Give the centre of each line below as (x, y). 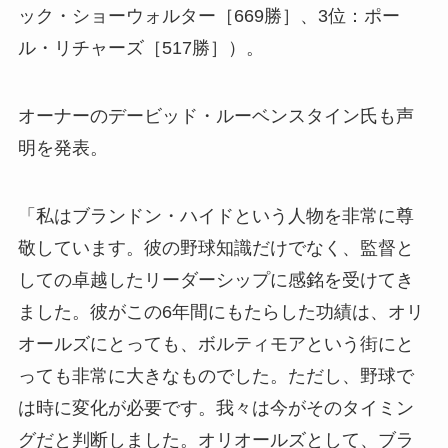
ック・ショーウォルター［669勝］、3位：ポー (208, 15)
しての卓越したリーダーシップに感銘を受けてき (215, 279)
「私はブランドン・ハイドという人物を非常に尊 (215, 215)
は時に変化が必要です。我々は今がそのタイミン (215, 407)
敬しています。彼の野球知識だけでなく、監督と (215, 247)
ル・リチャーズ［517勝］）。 (140, 47)
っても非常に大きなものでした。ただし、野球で (215, 375)
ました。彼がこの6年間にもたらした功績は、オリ (220, 311)
